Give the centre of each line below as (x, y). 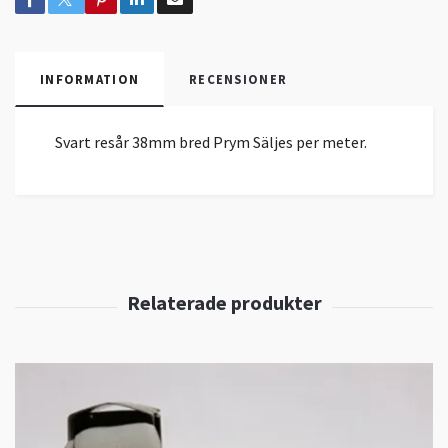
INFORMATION (90, 78)
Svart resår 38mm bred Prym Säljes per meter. (211, 141)
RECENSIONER (238, 78)
